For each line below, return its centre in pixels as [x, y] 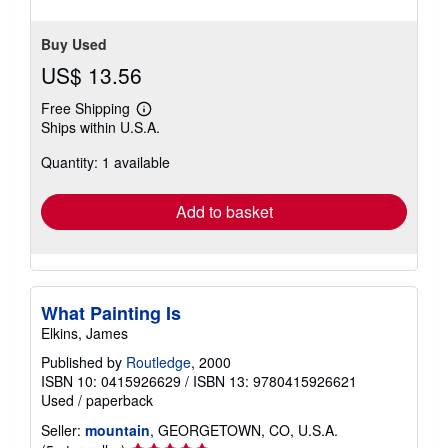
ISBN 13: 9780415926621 [275, 381]
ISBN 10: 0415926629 [111, 381]
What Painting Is [111, 313]
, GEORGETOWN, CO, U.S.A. [244, 430]
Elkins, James [84, 333]
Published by [83, 362]
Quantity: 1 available [105, 162]
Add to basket [224, 212]
